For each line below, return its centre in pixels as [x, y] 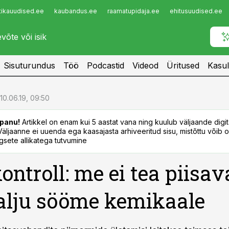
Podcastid [106, 65]
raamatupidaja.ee [133, 11]
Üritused [183, 65]
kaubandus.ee [76, 11]
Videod [145, 65]
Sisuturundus [29, 65]
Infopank [29, 14]
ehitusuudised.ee [196, 11]
